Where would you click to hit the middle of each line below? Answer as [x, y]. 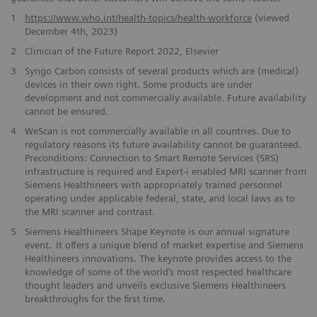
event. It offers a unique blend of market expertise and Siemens [164, 244]
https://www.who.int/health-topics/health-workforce [138, 17]
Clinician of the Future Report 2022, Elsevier [121, 51]
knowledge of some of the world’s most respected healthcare [158, 271]
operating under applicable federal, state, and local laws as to [160, 198]
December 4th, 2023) [71, 31]
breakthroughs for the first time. [95, 298]
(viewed [270, 17]
